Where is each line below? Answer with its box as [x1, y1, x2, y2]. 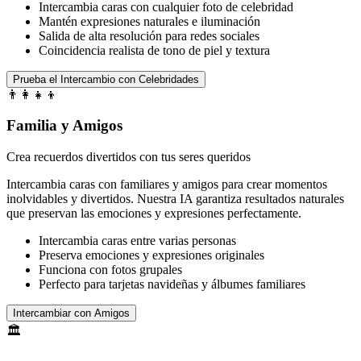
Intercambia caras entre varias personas [39, 234, 236, 248]
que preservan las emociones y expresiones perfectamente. [6, 206, 301, 221]
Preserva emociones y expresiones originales [39, 248, 264, 263]
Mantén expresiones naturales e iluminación [39, 14, 260, 28]
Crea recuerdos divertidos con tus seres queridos [6, 150, 251, 164]
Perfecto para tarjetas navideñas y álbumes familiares [39, 277, 305, 292]
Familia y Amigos [6, 117, 122, 135]
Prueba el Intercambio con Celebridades [13, 73, 199, 85]
